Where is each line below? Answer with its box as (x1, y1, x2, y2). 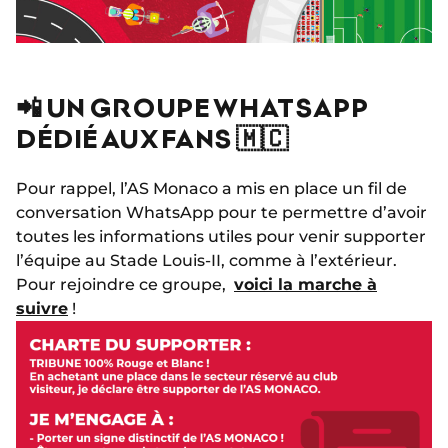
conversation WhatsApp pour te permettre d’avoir (16, 203, 427, 222)
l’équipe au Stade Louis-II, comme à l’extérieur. (16, 251, 397, 270)
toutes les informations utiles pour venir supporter (16, 227, 426, 246)
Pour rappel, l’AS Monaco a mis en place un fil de (16, 179, 407, 198)
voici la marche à (234, 275, 377, 294)
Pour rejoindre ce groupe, (16, 275, 234, 294)
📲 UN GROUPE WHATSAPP (16, 91, 367, 122)
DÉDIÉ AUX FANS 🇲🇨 (16, 122, 288, 153)
